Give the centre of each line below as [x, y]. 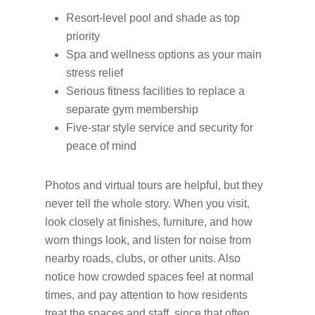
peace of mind [104, 146]
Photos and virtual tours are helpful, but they [154, 185]
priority [86, 36]
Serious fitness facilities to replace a [155, 91]
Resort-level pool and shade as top [153, 18]
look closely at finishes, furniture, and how [149, 222]
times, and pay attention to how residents [146, 295]
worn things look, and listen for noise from [148, 240]
